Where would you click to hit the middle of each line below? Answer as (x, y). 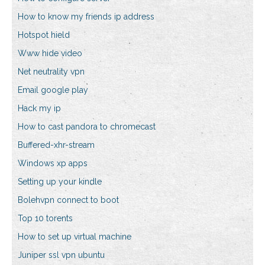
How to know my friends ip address (86, 17)
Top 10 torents (45, 219)
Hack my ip (39, 109)
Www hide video (50, 54)
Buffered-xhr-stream (56, 145)
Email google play (53, 90)
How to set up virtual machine (75, 237)
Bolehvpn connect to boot (68, 200)
